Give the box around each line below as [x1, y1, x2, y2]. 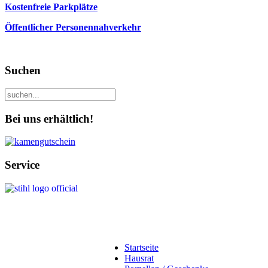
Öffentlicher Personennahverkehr [5, 22, 141, 32]
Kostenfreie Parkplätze [5, 1, 98, 12]
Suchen [5, 64, 41, 77]
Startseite [124, 242, 159, 252]
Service [5, 159, 39, 172]
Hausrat [124, 252, 154, 263]
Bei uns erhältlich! [5, 112, 93, 125]
